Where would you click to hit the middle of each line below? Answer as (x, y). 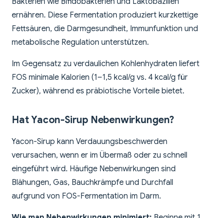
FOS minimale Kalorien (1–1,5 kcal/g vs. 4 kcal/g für (100, 78)
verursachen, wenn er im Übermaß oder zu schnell (100, 155)
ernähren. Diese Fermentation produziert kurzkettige (105, 15)
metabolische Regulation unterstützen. (80, 43)
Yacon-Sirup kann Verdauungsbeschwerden (90, 142)
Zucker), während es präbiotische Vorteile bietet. (98, 91)
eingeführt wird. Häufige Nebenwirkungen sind (94, 169)
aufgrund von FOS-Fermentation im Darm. (86, 196)
